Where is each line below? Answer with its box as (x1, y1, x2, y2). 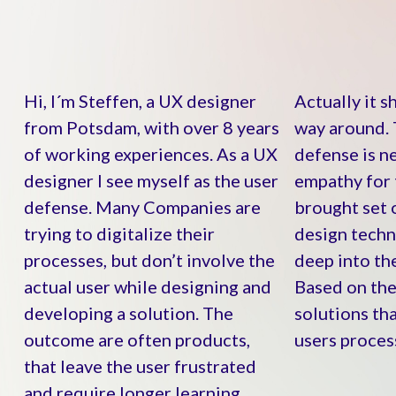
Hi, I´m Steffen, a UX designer (23, 90, 256, 112)
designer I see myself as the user (23, 170, 278, 192)
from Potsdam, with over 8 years (23, 117, 279, 139)
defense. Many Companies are (23, 196, 261, 218)
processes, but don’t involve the (23, 249, 275, 271)
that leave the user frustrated (23, 355, 256, 377)
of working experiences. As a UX (23, 143, 278, 165)
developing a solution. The (23, 302, 233, 324)
